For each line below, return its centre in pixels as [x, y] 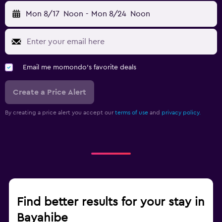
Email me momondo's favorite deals [80, 68]
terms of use [132, 113]
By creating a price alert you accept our [60, 113]
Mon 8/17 [43, 14]
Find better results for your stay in [111, 202]
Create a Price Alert [50, 92]
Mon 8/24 [109, 14]
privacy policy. [181, 113]
